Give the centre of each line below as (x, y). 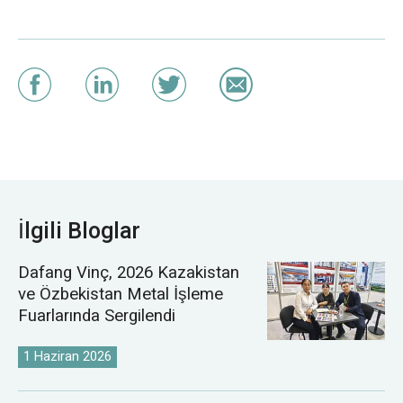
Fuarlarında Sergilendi (96, 315)
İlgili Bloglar (79, 232)
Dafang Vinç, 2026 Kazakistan (128, 272)
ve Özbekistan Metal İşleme (120, 294)
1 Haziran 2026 (68, 357)
